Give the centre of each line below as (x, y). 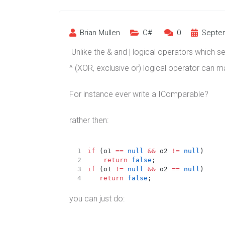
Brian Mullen (99, 32)
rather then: (89, 120)
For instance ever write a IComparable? (139, 94)
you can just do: (97, 198)
